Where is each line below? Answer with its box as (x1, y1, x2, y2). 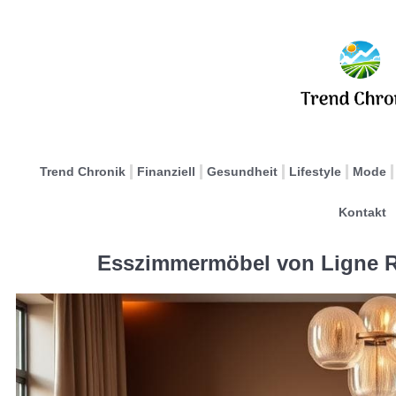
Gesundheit (207, 164, 278, 179)
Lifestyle (289, 164, 341, 179)
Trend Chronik (40, 164, 126, 179)
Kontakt (338, 205, 386, 219)
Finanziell (137, 164, 195, 179)
